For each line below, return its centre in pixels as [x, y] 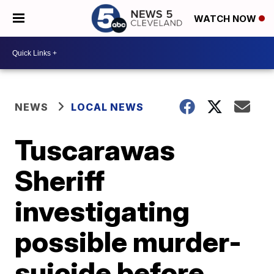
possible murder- [128, 242]
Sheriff [60, 180]
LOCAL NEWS [108, 107]
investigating [102, 211]
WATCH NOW [226, 19]
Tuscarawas [95, 150]
